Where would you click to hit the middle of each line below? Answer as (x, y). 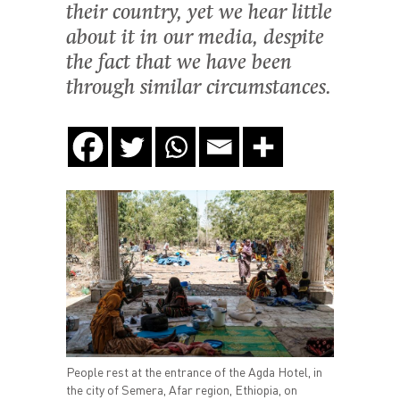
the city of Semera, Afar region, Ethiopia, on (182, 390)
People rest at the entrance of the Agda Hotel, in (194, 372)
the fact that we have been (179, 63)
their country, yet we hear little (199, 13)
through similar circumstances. (199, 88)
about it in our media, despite (195, 38)
